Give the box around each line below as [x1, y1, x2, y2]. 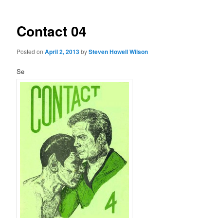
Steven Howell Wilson [89, 47, 148, 56]
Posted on [17, 47, 45, 55]
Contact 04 [17, 21, 87, 41]
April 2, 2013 [45, 47, 80, 56]
